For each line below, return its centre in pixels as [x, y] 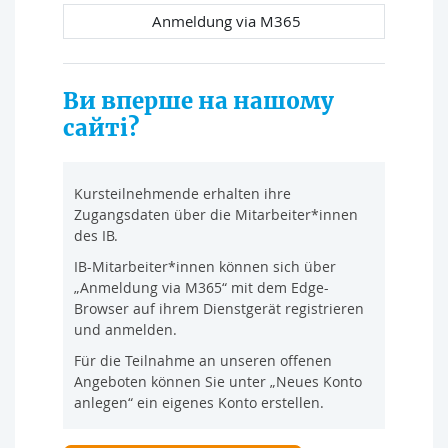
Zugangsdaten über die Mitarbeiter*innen [216, 214]
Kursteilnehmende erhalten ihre [182, 193]
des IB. [96, 235]
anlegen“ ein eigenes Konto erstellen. [199, 402]
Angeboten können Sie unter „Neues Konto [218, 381]
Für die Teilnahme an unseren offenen [203, 360]
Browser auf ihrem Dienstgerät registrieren [219, 308]
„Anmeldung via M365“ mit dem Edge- [201, 287]
